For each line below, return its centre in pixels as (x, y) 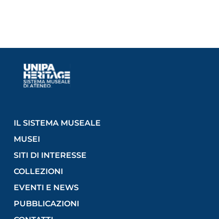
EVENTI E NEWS (46, 188)
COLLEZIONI (38, 172)
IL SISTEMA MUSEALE (57, 123)
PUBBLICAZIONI (46, 204)
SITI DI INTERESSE (50, 155)
